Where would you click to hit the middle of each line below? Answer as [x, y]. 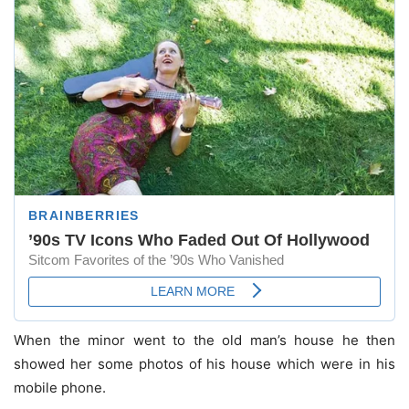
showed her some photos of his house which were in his [204, 364]
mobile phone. [60, 388]
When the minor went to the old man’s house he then [204, 341]
